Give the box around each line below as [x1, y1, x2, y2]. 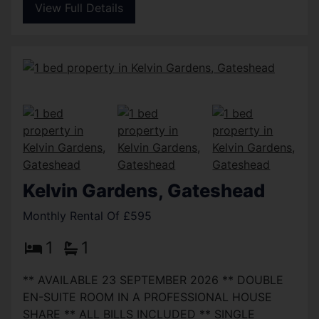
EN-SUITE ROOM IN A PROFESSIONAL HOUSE [23, 289, 272, 304]
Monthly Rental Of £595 [23, 208, 152, 223]
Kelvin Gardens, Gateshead [23, 179, 265, 202]
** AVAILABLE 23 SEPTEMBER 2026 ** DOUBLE [23, 272, 283, 287]
